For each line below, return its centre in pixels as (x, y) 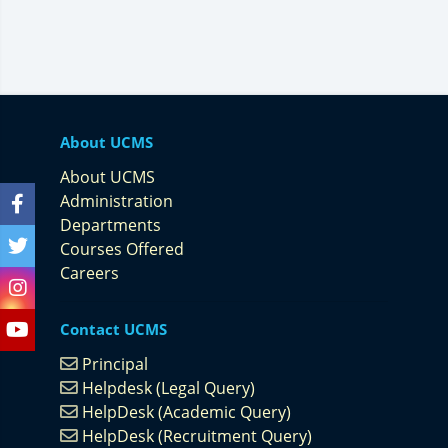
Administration (116, 200)
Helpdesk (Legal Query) (168, 387)
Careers (89, 272)
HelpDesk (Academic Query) (186, 411)
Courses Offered (122, 248)
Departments (110, 224)
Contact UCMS (113, 328)
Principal (115, 363)
